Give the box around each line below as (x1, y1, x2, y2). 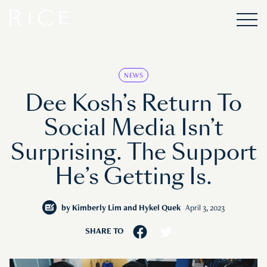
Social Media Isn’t (44, 113, 223, 143)
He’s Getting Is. (55, 162, 212, 192)
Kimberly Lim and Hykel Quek (72, 204, 181, 213)
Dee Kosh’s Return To (25, 89, 242, 119)
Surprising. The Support (10, 138, 257, 167)
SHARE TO (85, 228, 123, 237)
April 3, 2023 (185, 204, 225, 213)
